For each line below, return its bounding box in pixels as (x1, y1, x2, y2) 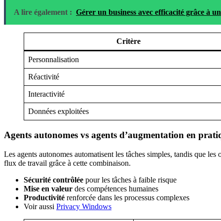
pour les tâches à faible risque (83, 175, 177, 184)
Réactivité (28, 73, 59, 81)
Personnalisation (28, 55, 79, 64)
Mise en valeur (24, 184, 73, 193)
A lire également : (14, 8, 72, 17)
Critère (116, 37, 141, 46)
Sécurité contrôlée (24, 175, 83, 184)
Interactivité (28, 90, 65, 99)
